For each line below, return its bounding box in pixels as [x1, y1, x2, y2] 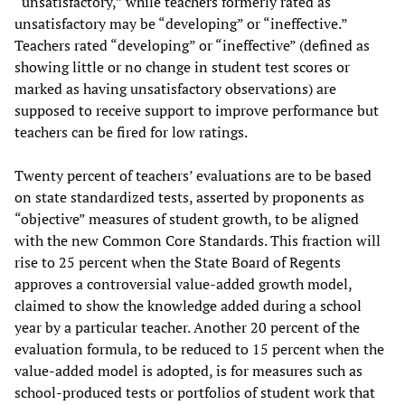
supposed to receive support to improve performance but [14, 100, 379, 120]
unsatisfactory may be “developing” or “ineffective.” [14, 14, 347, 33]
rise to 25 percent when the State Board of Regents [14, 252, 341, 272]
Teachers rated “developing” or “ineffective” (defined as [14, 35, 370, 55]
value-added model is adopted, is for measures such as [14, 361, 363, 381]
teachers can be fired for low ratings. [14, 122, 248, 142]
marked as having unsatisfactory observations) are [14, 79, 336, 99]
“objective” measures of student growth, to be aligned [14, 209, 359, 229]
